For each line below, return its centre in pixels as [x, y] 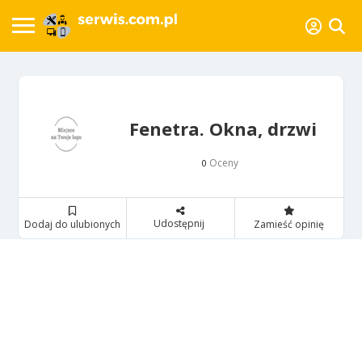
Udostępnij [179, 223]
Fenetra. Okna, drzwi [223, 128]
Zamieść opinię [289, 224]
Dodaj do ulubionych [73, 224]
